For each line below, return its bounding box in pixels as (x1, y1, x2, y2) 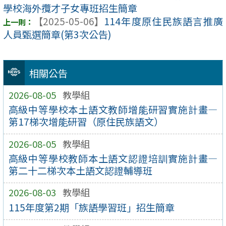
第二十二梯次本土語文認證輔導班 (8, 163, 152, 178)
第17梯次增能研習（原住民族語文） (8, 115, 163, 129)
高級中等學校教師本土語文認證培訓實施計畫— (8, 151, 218, 166)
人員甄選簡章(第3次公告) (3, 27, 111, 41)
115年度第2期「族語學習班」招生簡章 (8, 200, 175, 215)
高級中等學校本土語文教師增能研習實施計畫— (8, 102, 218, 117)
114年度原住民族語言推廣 (104, 14, 223, 28)
